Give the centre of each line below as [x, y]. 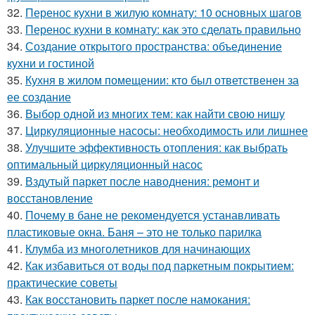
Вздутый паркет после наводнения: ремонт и [142, 181]
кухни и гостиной [51, 63]
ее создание [39, 96]
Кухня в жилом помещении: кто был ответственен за [162, 79]
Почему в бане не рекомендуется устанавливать [153, 214]
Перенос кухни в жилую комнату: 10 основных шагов [163, 12]
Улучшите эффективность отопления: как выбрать [156, 147]
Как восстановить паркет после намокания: [138, 299]
